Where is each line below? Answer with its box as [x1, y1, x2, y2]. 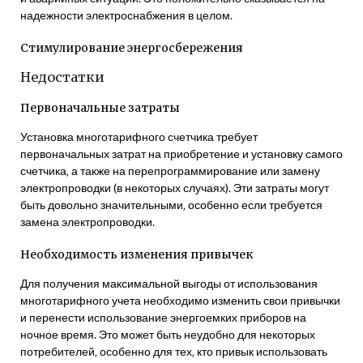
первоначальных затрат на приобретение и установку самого [20, 147, 343, 161]
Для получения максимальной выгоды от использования [20, 276, 318, 291]
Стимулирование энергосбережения [20, 40, 243, 55]
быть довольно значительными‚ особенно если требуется [20, 198, 322, 212]
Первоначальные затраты [20, 100, 180, 116]
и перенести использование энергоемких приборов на [20, 310, 306, 325]
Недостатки [20, 68, 105, 85]
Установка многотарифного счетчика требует [20, 130, 258, 144]
